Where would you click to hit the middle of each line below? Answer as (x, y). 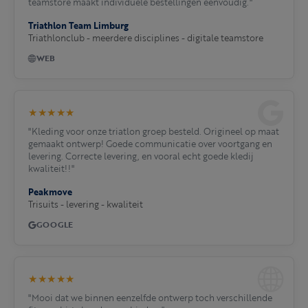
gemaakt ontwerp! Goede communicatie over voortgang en (150, 144)
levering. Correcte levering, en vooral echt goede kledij (141, 156)
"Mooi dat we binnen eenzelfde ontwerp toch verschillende (150, 298)
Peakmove (50, 192)
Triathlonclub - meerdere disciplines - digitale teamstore (146, 38)
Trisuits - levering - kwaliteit (86, 205)
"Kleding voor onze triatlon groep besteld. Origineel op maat (154, 132)
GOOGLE (55, 225)
